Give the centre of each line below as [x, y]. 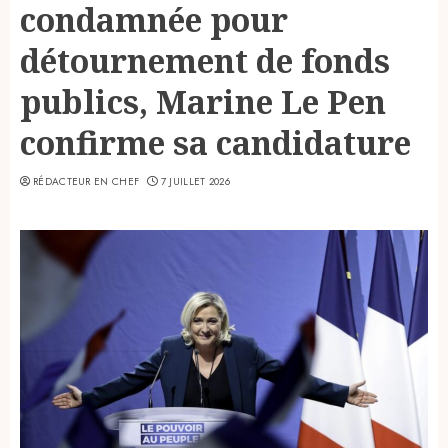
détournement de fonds [205, 60]
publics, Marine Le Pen [203, 101]
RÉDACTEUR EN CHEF [86, 181]
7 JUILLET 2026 [195, 181]
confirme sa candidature [215, 142]
